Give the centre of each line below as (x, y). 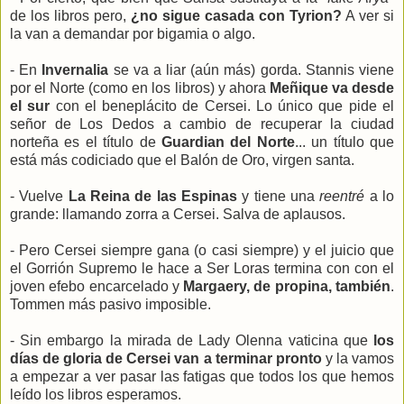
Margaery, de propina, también (287, 286)
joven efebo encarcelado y (97, 286)
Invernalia (75, 69)
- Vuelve (39, 196)
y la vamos (358, 358)
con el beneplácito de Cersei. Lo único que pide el (225, 106)
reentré (342, 196)
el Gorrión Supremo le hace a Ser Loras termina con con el (202, 268)
